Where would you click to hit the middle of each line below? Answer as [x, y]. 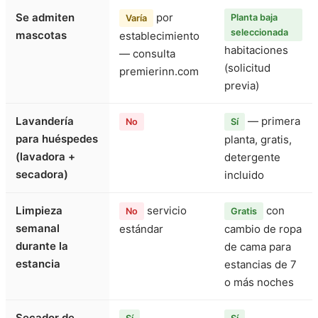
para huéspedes [57, 139]
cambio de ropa [263, 229]
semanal [38, 229]
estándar [141, 229]
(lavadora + [45, 157]
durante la [42, 246]
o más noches [259, 283]
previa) [242, 86]
